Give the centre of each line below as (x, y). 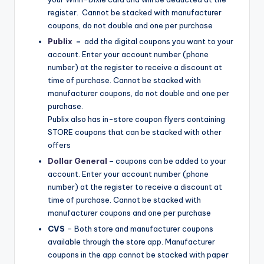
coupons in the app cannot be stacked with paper (138, 255)
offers (59, 145)
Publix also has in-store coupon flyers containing (136, 119)
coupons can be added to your (171, 161)
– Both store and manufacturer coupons (139, 229)
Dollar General (78, 161)
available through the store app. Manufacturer (131, 242)
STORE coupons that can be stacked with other (135, 132)
